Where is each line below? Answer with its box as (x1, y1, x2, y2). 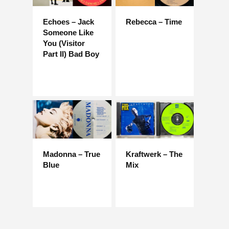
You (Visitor (43, 38, 85, 48)
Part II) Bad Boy (43, 49, 99, 58)
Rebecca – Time (125, 17, 182, 26)
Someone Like (43, 28, 94, 37)
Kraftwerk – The (125, 150, 182, 159)
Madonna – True (43, 150, 100, 159)
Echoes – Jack (43, 17, 94, 26)
